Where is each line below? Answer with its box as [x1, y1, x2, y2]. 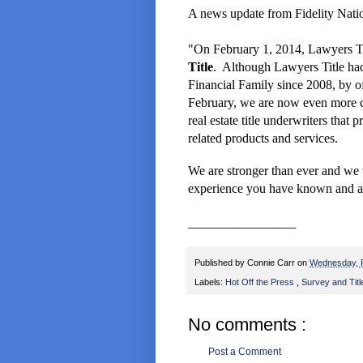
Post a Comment [208, 345, 281, 357]
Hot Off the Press [225, 276, 297, 287]
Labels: [194, 276, 225, 287]
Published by [194, 257, 247, 267]
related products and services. [188, 131, 338, 146]
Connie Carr [247, 257, 297, 267]
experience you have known [188, 181, 335, 196]
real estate [188, 113, 241, 128]
